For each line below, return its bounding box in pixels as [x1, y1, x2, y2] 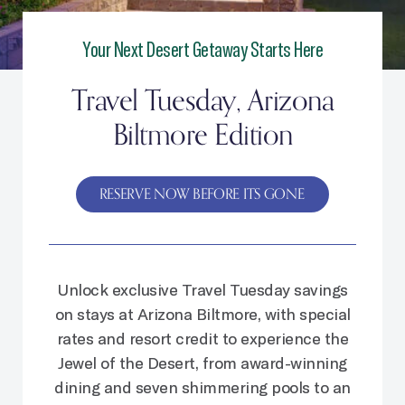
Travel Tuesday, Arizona [71, 77, 334, 125]
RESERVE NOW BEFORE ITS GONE [99, 183, 305, 207]
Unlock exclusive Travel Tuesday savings [57, 278, 348, 299]
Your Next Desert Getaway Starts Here [82, 34, 323, 62]
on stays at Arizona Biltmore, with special [54, 303, 351, 324]
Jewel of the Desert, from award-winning [58, 352, 347, 372]
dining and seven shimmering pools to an [54, 376, 351, 397]
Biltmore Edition [112, 111, 293, 159]
